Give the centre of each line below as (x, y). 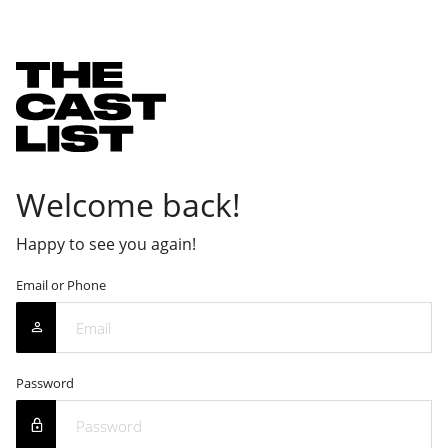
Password (45, 382)
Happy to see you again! (106, 243)
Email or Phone (61, 284)
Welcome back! (128, 204)
